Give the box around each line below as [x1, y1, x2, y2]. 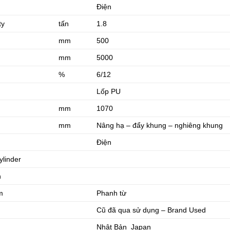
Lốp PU [97, 87, 121, 96]
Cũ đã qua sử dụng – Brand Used [97, 206, 206, 215]
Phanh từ [97, 189, 127, 198]
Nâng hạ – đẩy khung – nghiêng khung [97, 121, 223, 130]
